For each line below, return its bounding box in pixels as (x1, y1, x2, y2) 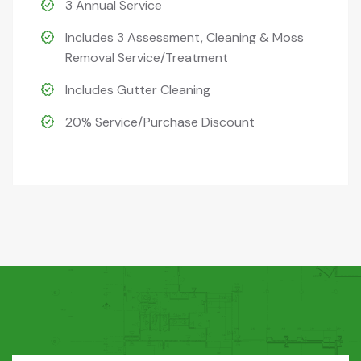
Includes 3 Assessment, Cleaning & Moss (65, 29, 304, 46)
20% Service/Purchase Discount (65, 114, 255, 131)
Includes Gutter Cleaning (65, 81, 210, 98)
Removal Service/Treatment (65, 49, 228, 66)
